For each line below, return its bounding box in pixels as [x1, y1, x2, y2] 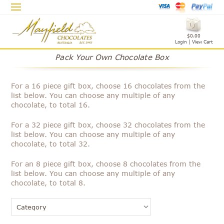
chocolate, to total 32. [11, 139, 90, 148]
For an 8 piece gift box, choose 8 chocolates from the [11, 159, 201, 168]
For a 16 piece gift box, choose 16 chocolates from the [11, 81, 205, 90]
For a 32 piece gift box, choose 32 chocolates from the [11, 120, 205, 129]
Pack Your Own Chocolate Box [55, 52, 169, 61]
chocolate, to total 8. [11, 178, 86, 187]
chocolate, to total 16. [11, 100, 90, 109]
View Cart [191, 38, 213, 44]
